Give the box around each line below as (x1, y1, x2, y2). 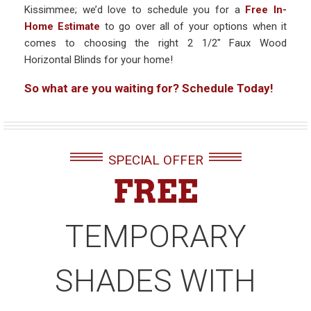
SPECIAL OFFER (108, 151, 203, 168)
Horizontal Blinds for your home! (24, 53, 173, 66)
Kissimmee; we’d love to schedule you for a (24, 3, 246, 16)
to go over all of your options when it (100, 19, 287, 33)
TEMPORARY (65, 217, 246, 255)
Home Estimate (24, 19, 101, 33)
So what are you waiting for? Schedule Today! (24, 81, 274, 95)
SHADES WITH (55, 262, 256, 299)
